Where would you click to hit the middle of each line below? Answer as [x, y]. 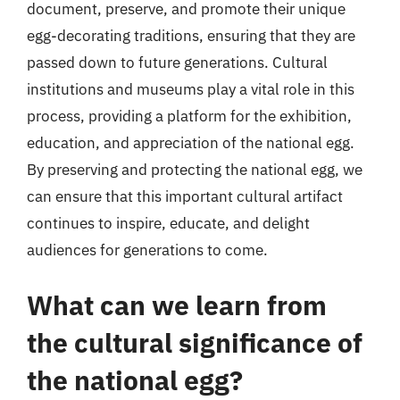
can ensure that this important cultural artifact [185, 196]
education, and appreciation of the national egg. [191, 143]
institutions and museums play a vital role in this [191, 89]
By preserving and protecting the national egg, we [195, 170]
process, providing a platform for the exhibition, [189, 116]
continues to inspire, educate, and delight [168, 223]
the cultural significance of [195, 342]
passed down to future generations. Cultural [177, 62]
